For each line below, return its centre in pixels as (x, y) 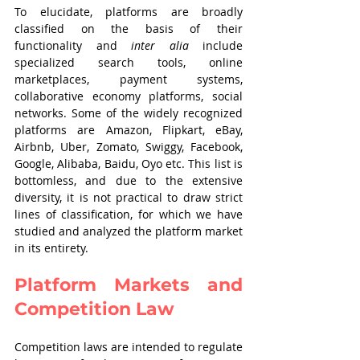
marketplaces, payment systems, (129, 79)
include (215, 45)
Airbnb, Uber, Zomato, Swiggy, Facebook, (129, 147)
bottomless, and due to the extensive (129, 180)
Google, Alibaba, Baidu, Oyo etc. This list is (129, 164)
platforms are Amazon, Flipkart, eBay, (129, 130)
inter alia (160, 45)
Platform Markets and (129, 285)
